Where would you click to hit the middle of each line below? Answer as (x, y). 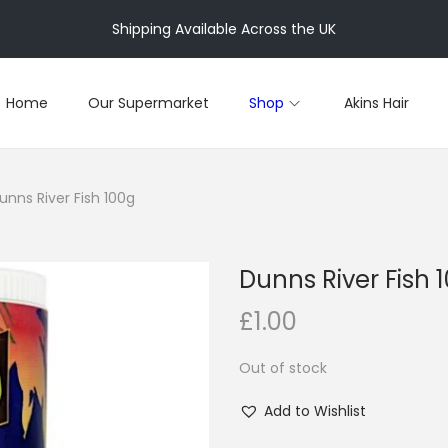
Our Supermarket (148, 103)
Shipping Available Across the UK (223, 29)
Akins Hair (376, 103)
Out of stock (283, 368)
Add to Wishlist (315, 411)
